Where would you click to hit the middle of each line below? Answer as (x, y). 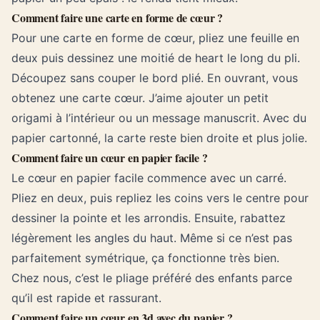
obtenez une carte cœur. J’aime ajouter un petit (140, 98)
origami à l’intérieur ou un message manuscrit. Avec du (159, 118)
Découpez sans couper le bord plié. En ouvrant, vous (155, 78)
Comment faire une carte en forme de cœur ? (117, 17)
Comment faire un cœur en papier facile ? (110, 157)
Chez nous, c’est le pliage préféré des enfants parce (152, 278)
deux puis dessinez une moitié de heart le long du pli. (156, 58)
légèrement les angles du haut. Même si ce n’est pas (152, 238)
